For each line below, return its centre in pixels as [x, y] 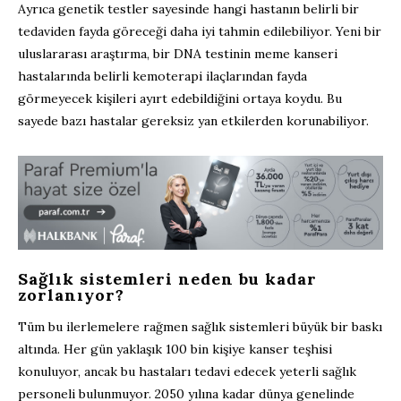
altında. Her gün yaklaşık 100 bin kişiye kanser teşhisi [175, 350]
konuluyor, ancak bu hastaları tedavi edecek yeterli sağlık [187, 372]
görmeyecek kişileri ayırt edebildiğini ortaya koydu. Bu [180, 99]
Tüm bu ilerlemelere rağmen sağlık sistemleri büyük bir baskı [200, 327]
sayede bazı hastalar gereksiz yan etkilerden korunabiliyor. [193, 121]
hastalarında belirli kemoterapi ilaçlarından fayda [162, 77]
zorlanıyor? [71, 295]
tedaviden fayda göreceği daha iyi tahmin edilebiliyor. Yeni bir [200, 32]
